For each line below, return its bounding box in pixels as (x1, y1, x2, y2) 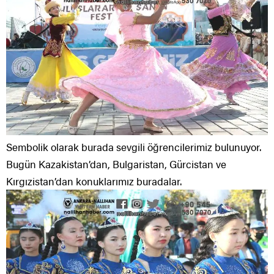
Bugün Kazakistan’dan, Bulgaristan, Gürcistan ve (6, 157, 226, 172)
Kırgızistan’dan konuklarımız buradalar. (6, 174, 182, 189)
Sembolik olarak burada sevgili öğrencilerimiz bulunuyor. (6, 139, 261, 155)
